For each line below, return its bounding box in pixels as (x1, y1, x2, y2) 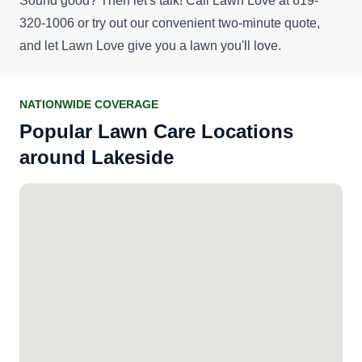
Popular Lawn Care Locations (19, 120, 293, 142)
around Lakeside (19, 145, 174, 168)
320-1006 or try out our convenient (19, 15, 218, 30)
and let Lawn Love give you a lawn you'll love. (19, 38, 281, 53)
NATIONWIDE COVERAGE (19, 97, 158, 111)
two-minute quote (218, 15, 317, 30)
